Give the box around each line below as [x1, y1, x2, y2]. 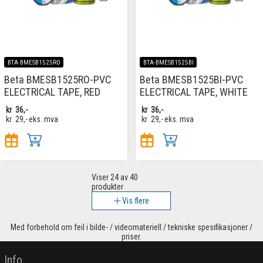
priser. [122, 232, 141, 242]
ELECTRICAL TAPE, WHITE [140, 85, 248, 98]
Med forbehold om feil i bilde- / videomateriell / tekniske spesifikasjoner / [11, 222, 252, 232]
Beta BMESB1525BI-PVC [140, 73, 243, 86]
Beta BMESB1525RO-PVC [4, 73, 111, 86]
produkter [92, 182, 124, 192]
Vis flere [122, 196, 150, 206]
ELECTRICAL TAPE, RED [4, 85, 100, 98]
